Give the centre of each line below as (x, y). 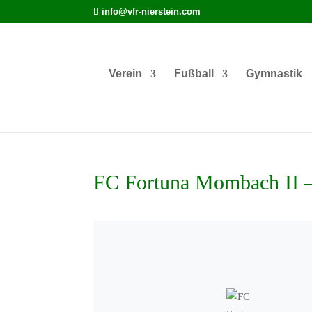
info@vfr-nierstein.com (151, 11)
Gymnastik (274, 73)
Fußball (194, 73)
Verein (125, 73)
